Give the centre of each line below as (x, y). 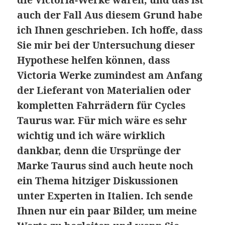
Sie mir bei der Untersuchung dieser (106, 45)
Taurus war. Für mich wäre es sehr (102, 121)
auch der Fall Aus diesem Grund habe (110, 15)
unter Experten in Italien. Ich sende (105, 196)
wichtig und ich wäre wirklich (91, 136)
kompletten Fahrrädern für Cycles (101, 105)
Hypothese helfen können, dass (94, 60)
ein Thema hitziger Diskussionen (98, 181)
